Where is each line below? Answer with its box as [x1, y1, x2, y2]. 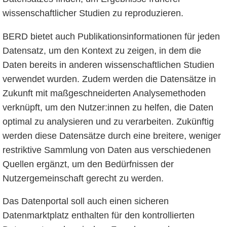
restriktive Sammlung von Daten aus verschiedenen [2, 144, 211, 155]
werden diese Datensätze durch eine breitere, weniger [2, 130, 221, 141]
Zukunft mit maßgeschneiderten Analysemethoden [2, 88, 206, 98]
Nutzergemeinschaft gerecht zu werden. [2, 173, 164, 183]
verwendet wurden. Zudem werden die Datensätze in [2, 73, 216, 84]
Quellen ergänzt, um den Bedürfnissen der [2, 159, 174, 169]
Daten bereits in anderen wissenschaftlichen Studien [2, 59, 214, 70]
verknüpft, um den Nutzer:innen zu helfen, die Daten [2, 102, 213, 112]
